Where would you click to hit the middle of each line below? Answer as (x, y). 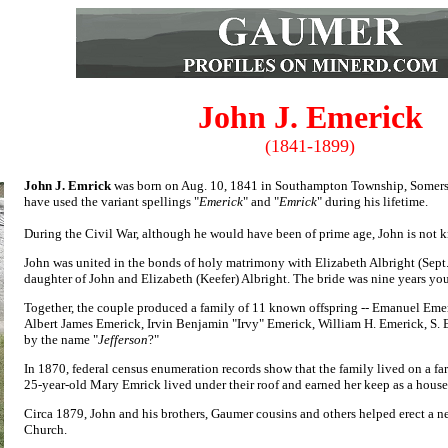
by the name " (61, 339)
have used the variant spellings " (111, 201)
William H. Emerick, (374, 323)
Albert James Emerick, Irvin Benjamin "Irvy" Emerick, (171, 323)
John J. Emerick (310, 117)
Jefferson (123, 339)
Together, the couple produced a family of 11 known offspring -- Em (207, 307)
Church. (45, 429)
